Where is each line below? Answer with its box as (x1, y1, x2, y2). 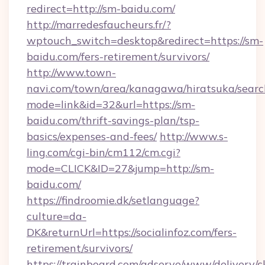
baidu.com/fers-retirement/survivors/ (27, 50, 209, 63)
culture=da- (27, 209, 86, 223)
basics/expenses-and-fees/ (27, 130, 157, 143)
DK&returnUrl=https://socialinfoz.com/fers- (27, 225, 237, 239)
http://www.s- (160, 130, 228, 143)
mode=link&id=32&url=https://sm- (27, 98, 195, 111)
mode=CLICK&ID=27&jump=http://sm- (27, 161, 214, 175)
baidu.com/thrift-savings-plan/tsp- (27, 114, 199, 127)
